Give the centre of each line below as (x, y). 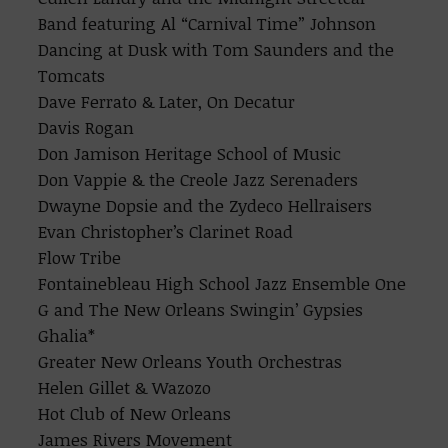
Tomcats (72, 75)
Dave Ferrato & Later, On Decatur (167, 101)
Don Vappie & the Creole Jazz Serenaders (198, 179)
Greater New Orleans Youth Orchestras (190, 361)
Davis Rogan (86, 127)
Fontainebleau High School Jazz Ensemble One (222, 283)
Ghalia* (67, 335)
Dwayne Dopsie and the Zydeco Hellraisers (205, 205)
